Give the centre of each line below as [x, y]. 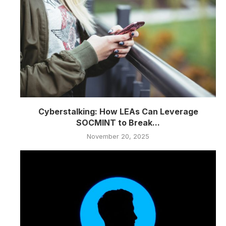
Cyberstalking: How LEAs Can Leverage [118, 112]
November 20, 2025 [118, 136]
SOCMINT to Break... [118, 123]
